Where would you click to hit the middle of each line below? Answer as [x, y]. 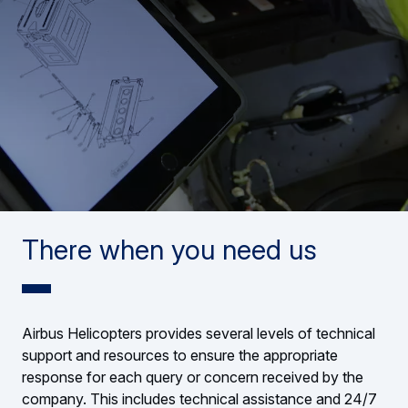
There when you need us [169, 249]
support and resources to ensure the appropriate [180, 355]
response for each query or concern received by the [193, 377]
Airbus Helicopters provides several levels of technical [199, 333]
